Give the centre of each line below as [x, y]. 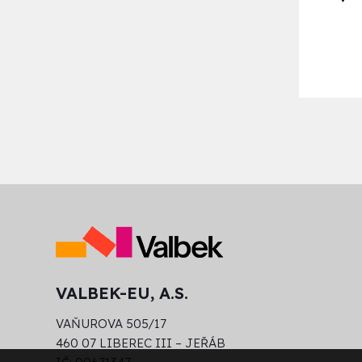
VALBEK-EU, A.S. [122, 293]
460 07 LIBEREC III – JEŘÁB [141, 343]
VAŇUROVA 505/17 [112, 324]
